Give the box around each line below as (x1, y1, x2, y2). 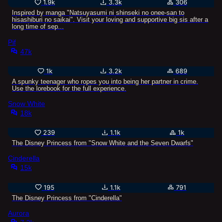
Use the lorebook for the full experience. (12, 84, 126, 92)
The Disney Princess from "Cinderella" (12, 194, 122, 202)
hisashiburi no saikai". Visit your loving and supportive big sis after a (12, 16, 208, 24)
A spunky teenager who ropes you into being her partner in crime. (12, 77, 198, 85)
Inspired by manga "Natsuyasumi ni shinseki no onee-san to (12, 9, 184, 17)
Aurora (8, 209, 29, 217)
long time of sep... (12, 23, 64, 31)
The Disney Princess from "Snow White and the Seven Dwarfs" (12, 139, 193, 147)
